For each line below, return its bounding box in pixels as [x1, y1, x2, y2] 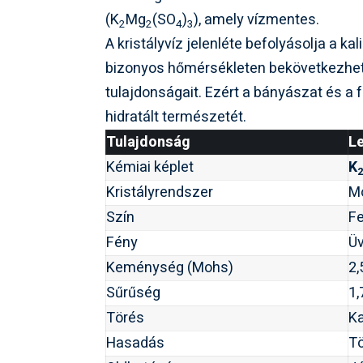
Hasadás [106, 332, 165, 355]
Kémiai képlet [106, 156, 194, 179]
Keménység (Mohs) [106, 257, 234, 280]
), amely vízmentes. [194, 9, 320, 32]
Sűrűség [106, 282, 161, 305]
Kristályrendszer [106, 181, 214, 204]
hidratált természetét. [105, 106, 247, 129]
